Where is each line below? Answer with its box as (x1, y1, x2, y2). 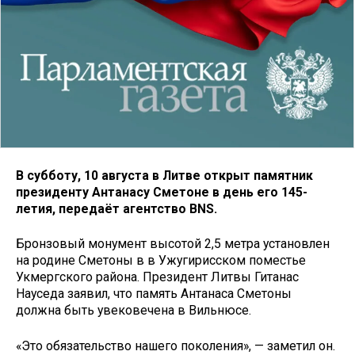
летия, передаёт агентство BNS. (16, 200, 217, 216)
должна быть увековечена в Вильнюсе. (16, 303, 251, 319)
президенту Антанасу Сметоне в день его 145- (16, 184, 307, 200)
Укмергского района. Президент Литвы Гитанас (16, 269, 299, 285)
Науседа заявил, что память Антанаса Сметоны (16, 286, 292, 302)
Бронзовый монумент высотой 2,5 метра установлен (16, 236, 330, 252)
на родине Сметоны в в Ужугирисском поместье (16, 253, 306, 269)
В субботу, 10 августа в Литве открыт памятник (16, 167, 313, 183)
